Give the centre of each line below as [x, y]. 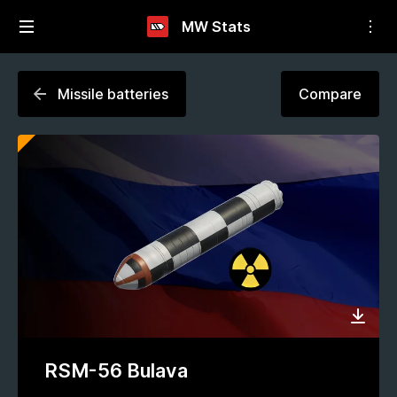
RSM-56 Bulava [116, 371]
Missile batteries [113, 93]
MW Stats [216, 26]
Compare [330, 93]
